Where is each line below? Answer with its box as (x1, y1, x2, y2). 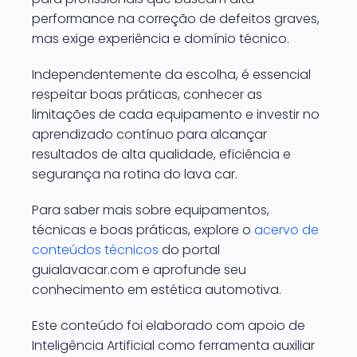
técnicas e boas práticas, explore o (32, 221, 254, 239)
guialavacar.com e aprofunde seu (32, 261, 246, 279)
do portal (159, 241, 220, 259)
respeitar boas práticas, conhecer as (32, 85, 262, 104)
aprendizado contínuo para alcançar (32, 125, 267, 143)
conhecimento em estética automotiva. (32, 280, 281, 299)
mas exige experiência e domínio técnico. (32, 29, 289, 48)
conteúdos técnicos (32, 241, 159, 259)
